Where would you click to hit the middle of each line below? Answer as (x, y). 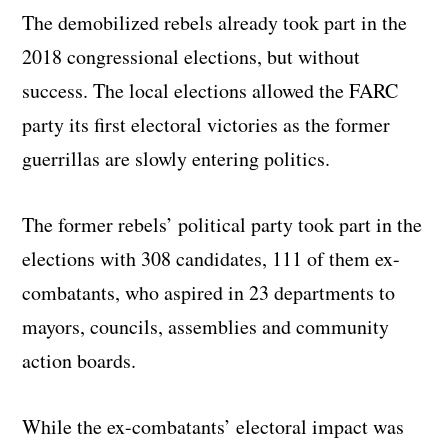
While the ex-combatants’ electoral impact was (213, 427)
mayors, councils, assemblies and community (206, 327)
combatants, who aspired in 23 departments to (209, 293)
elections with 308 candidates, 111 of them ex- (211, 259)
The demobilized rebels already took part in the (215, 23)
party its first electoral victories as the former (206, 125)
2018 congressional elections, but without (191, 57)
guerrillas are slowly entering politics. (176, 159)
